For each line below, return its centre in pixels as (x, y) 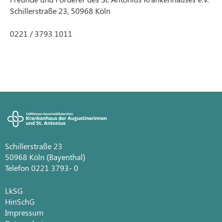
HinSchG (20, 202)
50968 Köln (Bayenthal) (45, 157)
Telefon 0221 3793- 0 (42, 168)
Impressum (24, 213)
